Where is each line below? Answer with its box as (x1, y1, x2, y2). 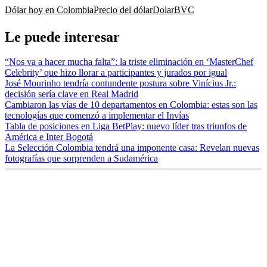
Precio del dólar (94, 4, 153, 15)
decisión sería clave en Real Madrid (5, 89, 138, 100)
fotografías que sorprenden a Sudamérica (5, 153, 158, 164)
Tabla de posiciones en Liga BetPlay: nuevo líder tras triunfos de (5, 121, 247, 132)
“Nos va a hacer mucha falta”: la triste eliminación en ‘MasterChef (5, 57, 253, 67)
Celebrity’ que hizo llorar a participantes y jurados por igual (5, 67, 227, 78)
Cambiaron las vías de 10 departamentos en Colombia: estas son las (5, 100, 257, 110)
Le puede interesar (5, 29, 120, 45)
